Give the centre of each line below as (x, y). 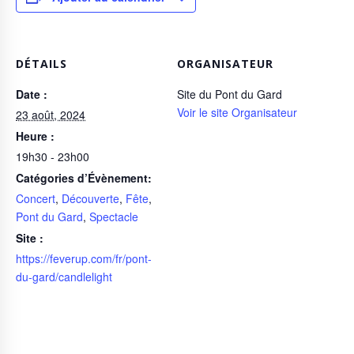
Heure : (35, 136)
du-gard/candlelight (64, 277)
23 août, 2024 (51, 115)
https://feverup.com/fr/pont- (84, 259)
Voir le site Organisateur (237, 113)
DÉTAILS (41, 64)
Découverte (90, 199)
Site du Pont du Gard (230, 94)
